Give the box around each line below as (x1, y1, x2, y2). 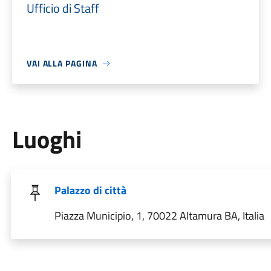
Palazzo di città (54, 182, 126, 198)
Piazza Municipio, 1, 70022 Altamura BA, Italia (54, 207, 264, 224)
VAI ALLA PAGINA (26, 57, 97, 70)
